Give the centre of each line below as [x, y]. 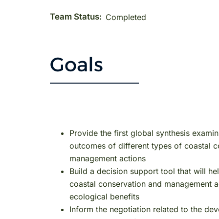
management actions [108, 159]
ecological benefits [104, 197]
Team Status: [76, 16]
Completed [126, 17]
